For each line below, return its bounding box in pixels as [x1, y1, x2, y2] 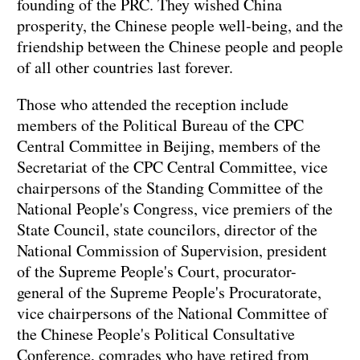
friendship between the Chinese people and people [17, 35, 343, 58]
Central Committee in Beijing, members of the [17, 135, 321, 157]
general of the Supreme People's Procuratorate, [17, 281, 321, 304]
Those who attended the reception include [17, 93, 288, 116]
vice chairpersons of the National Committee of [17, 302, 328, 325]
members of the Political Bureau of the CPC [17, 114, 304, 137]
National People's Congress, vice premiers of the [17, 198, 333, 220]
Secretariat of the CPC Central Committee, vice [17, 156, 328, 178]
